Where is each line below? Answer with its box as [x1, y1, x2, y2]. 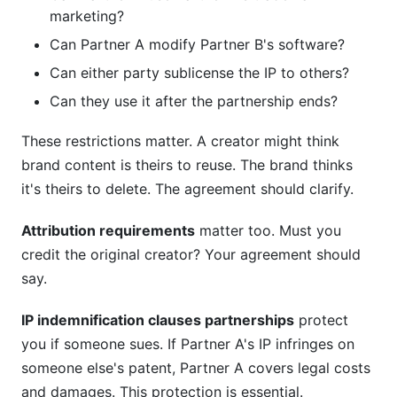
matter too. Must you [195, 222, 341, 239]
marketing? [50, 7, 124, 25]
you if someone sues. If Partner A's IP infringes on [21, 335, 354, 353]
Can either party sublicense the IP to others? [50, 64, 349, 82]
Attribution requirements [21, 222, 195, 239]
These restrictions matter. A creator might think [21, 132, 339, 150]
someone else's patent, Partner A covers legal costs [21, 359, 370, 377]
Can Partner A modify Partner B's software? [50, 35, 345, 53]
